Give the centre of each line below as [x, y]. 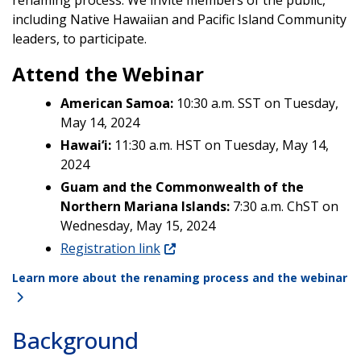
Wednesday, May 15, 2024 [138, 225]
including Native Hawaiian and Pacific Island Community [179, 19]
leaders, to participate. [79, 38]
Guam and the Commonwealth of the [182, 187]
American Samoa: [117, 103]
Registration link [110, 248]
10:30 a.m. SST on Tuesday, [256, 103]
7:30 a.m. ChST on [284, 206]
